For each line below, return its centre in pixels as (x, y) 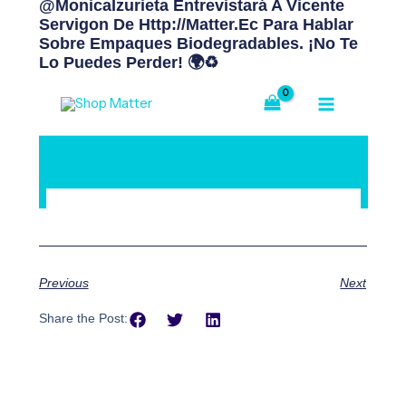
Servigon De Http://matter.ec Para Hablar (196, 24)
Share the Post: (83, 319)
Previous (63, 283)
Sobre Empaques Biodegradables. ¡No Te (198, 43)
